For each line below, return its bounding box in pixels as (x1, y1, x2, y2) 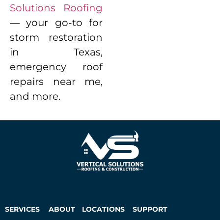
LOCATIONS (82, 204, 125, 214)
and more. (10, 90, 60, 102)
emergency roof (10, 60, 103, 73)
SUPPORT (133, 204, 168, 214)
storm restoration (10, 31, 103, 43)
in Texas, (10, 46, 103, 58)
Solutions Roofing (10, 1, 103, 14)
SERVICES (5, 204, 40, 214)
